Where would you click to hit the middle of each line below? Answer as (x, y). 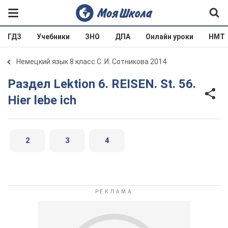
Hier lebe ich (42, 100)
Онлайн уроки (169, 37)
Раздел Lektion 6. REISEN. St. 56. (12, 84)
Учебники (53, 37)
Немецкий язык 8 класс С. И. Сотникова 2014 (91, 62)
